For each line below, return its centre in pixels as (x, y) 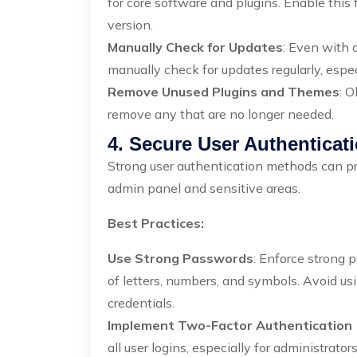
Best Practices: (156, 223)
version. (130, 25)
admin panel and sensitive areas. (204, 188)
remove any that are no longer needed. (221, 114)
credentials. (141, 303)
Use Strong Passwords (180, 258)
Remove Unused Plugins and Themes (224, 92)
